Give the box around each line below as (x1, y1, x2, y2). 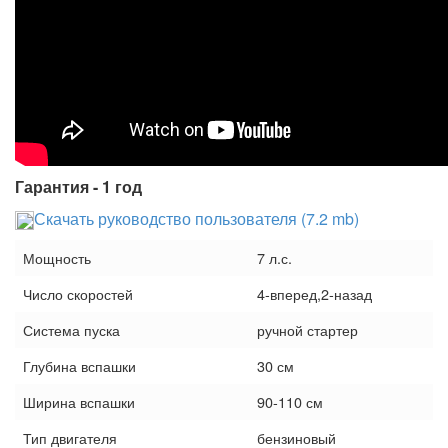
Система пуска (23, 319, 120, 341)
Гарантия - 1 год (15, 175, 142, 198)
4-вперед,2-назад (257, 283, 372, 305)
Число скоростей (23, 283, 133, 305)
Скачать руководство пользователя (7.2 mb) (34, 207, 359, 230)
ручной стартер (257, 319, 358, 341)
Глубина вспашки (23, 355, 136, 377)
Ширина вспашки (23, 391, 135, 413)
